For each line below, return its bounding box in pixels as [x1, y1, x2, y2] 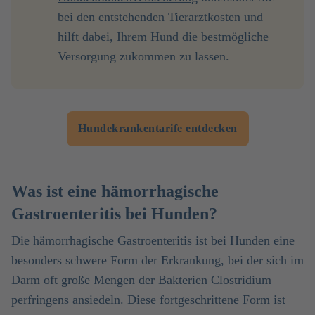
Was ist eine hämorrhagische [11, 182, 219, 200]
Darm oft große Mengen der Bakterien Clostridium [11, 273, 271, 287]
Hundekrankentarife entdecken [77, 122, 238, 134]
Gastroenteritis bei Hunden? [11, 205, 217, 223]
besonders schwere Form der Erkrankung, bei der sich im [11, 253, 304, 267]
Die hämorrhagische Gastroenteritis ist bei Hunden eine [11, 233, 295, 247]
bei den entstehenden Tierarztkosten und [58, 10, 263, 24]
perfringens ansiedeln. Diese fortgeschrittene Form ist [11, 292, 285, 307]
